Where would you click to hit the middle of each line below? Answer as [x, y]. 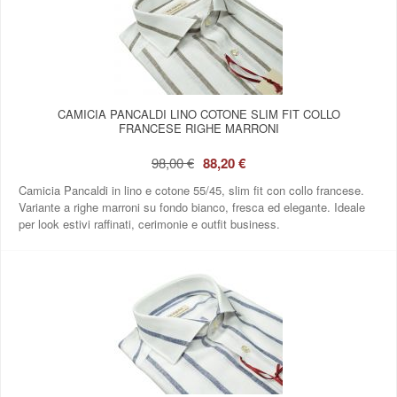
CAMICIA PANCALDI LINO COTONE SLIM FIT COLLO [198, 113]
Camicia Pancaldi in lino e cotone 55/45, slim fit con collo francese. [191, 190]
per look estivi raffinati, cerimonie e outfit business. [149, 223]
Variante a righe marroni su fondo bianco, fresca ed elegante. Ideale [192, 206]
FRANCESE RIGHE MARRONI [198, 128]
